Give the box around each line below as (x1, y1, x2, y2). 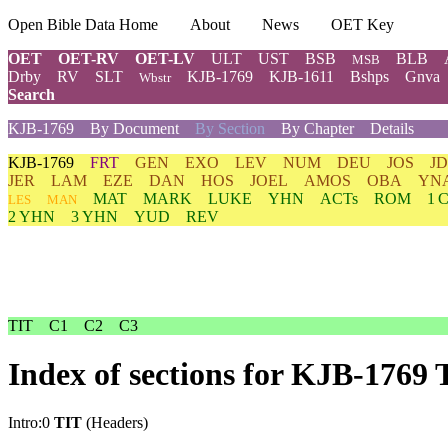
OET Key (331, 16, 394, 33)
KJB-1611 (269, 68, 334, 85)
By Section (179, 120, 281, 137)
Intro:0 (8, 414, 54, 432)
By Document (90, 120, 179, 137)
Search (8, 86, 55, 103)
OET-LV (135, 50, 195, 67)
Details (370, 120, 414, 137)
